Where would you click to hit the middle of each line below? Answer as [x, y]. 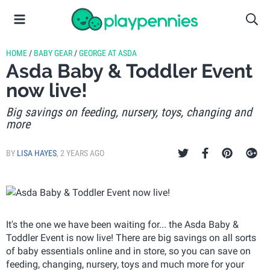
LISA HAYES [37, 153]
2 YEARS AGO [82, 153]
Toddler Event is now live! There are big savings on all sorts [131, 237]
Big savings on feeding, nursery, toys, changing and [129, 112]
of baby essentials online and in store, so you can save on [128, 251]
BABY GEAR [53, 53]
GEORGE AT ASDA [108, 53]
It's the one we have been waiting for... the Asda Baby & [122, 224]
